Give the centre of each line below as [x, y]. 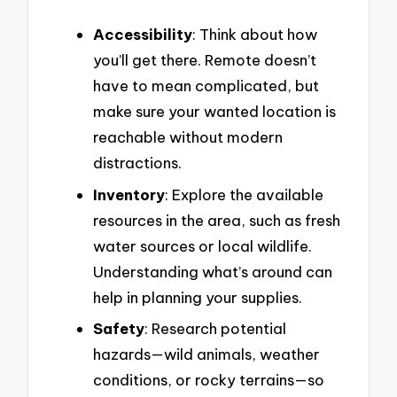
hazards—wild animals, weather [206, 354]
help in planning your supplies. [198, 297]
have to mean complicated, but [206, 85]
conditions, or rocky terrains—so [209, 380]
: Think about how [255, 34]
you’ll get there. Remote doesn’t [205, 59]
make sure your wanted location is [214, 111]
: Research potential [215, 329]
